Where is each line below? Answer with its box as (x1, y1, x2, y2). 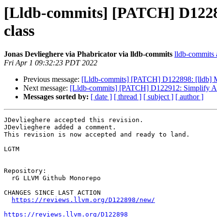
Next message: (23, 84, 70, 93)
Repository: (4, 167, 46, 175)
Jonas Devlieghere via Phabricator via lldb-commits (4, 50, 172, 59)
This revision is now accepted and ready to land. (4, 131, 190, 139)
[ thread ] (114, 93, 141, 101)
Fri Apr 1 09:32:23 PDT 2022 (4, 59, 97, 67)
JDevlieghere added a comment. (4, 124, 116, 131)
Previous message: (23, 75, 81, 84)
